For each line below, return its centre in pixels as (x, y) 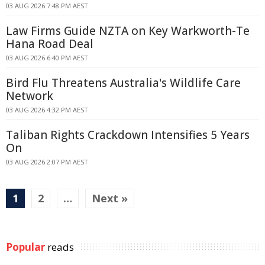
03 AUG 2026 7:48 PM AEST (47, 6)
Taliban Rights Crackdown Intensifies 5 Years (128, 135)
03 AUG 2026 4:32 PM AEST (47, 110)
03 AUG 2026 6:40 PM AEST (47, 58)
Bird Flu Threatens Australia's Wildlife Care (123, 83)
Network (30, 96)
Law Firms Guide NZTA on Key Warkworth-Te (128, 31)
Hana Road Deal (50, 44)
